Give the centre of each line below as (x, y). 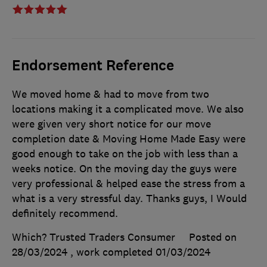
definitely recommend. (65, 214)
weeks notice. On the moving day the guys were (124, 169)
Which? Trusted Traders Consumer (94, 237)
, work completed (113, 252)
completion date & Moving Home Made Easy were (129, 139)
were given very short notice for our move (111, 124)
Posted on (213, 237)
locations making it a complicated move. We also (128, 109)
